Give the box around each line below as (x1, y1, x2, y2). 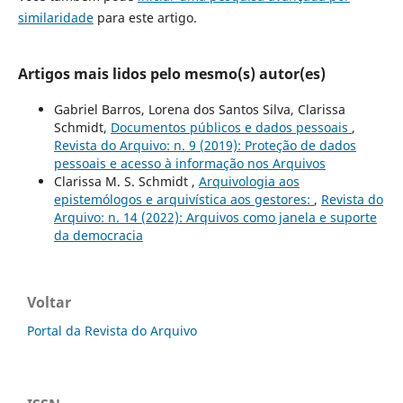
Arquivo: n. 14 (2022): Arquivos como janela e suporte (53, 208, 377, 226)
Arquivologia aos (198, 172, 300, 190)
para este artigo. (93, 8, 197, 26)
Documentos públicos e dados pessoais (110, 118, 352, 136)
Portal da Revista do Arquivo (27, 321, 197, 339)
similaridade (17, 8, 94, 26)
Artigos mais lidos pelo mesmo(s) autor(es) (17, 63, 326, 84)
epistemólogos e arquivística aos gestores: (53, 190, 314, 208)
